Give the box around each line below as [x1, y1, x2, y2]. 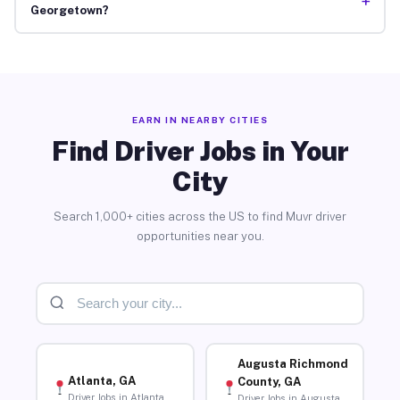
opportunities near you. [136, 229, 264, 243]
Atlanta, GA [67, 373, 136, 387]
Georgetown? [29, 4, 109, 18]
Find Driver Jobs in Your [51, 134, 349, 167]
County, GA [237, 375, 301, 389]
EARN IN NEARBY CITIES [131, 113, 269, 125]
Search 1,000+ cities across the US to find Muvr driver [54, 209, 346, 223]
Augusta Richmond [237, 357, 348, 371]
